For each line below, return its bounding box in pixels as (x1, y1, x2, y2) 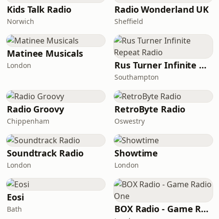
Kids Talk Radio (7, 3, 71, 15)
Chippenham (7, 116, 49, 126)
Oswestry (114, 116, 145, 126)
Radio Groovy (7, 103, 64, 115)
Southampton (114, 72, 159, 82)
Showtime (114, 147, 158, 159)
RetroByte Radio (114, 103, 185, 115)
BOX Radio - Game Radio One (201, 203, 209, 215)
